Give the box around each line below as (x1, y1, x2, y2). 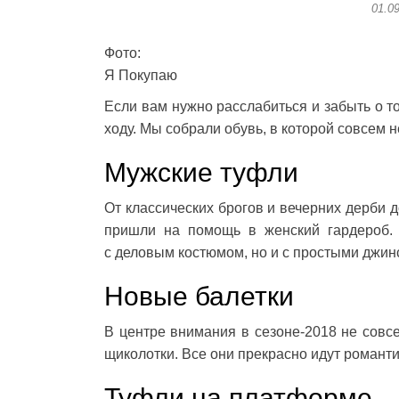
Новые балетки (104, 281, 294, 312)
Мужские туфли (104, 158, 298, 188)
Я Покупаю (104, 68, 177, 84)
